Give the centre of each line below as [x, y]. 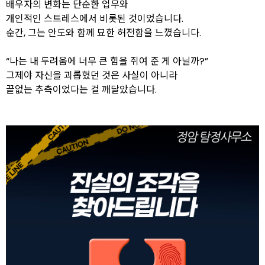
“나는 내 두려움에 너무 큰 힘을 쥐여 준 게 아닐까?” [107, 61]
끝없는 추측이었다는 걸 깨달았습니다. [81, 90]
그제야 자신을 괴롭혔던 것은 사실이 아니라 [92, 75]
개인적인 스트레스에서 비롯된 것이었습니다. [95, 19]
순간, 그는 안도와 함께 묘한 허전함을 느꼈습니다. [104, 33]
